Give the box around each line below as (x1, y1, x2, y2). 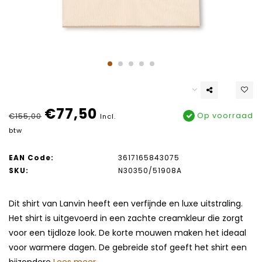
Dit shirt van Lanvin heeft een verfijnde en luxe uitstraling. (9, 198, 243, 210)
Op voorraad (195, 111, 253, 121)
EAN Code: (9, 153, 54, 163)
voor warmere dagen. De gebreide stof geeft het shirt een (9, 242, 247, 254)
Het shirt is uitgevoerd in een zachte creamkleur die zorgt (9, 212, 243, 225)
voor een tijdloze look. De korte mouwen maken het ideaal (9, 227, 246, 239)
